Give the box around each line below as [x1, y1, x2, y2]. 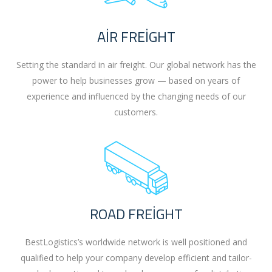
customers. [114, 106, 158, 118]
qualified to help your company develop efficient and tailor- [20, 252, 252, 264]
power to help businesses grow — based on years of [32, 75, 240, 87]
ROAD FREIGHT [89, 203, 183, 225]
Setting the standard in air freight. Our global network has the [16, 59, 256, 71]
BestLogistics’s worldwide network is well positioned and [25, 236, 247, 248]
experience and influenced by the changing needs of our [26, 90, 246, 103]
